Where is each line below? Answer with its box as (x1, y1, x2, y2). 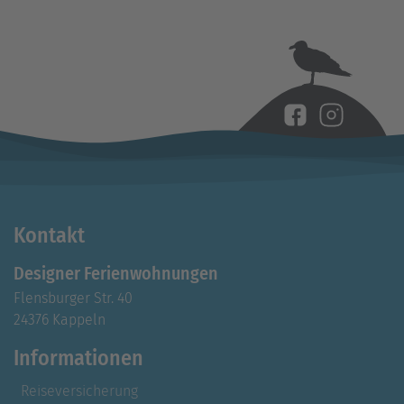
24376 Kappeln (14, 311, 106, 329)
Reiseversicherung (21, 381, 138, 399)
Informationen (14, 345, 143, 372)
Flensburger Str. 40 (14, 289, 133, 308)
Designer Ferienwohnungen (14, 262, 218, 285)
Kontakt (14, 223, 85, 249)
